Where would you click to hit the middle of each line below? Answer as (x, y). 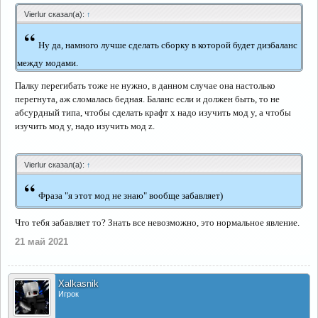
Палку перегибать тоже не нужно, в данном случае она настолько (145, 86)
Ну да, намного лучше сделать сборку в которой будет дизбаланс (168, 45)
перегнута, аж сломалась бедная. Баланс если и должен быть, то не (147, 99)
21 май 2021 (42, 242)
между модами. (48, 63)
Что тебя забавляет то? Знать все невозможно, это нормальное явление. (157, 223)
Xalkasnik (78, 284)
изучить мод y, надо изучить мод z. (85, 126)
